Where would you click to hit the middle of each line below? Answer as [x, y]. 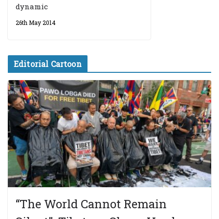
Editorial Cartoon [48, 64]
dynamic [32, 6]
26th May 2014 [36, 22]
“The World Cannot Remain [91, 204]
